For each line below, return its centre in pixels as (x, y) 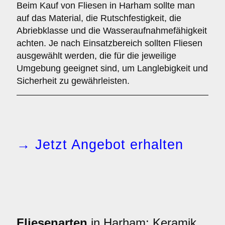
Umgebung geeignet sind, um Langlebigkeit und (112, 68)
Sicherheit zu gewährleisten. (73, 81)
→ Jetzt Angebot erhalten (100, 145)
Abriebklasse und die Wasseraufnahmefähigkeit (112, 31)
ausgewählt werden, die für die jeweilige (96, 56)
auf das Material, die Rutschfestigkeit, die (99, 18)
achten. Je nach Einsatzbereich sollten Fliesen (109, 43)
